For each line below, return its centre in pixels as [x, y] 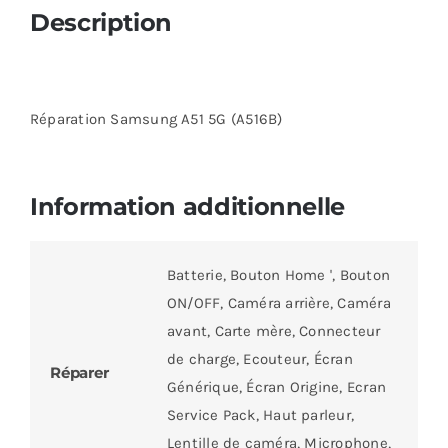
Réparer [79, 372]
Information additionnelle [187, 206]
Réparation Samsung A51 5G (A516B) [156, 118]
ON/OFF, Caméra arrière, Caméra [278, 302]
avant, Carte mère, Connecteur [273, 330]
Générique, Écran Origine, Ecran [276, 386]
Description [101, 22]
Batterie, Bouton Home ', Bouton [278, 274]
